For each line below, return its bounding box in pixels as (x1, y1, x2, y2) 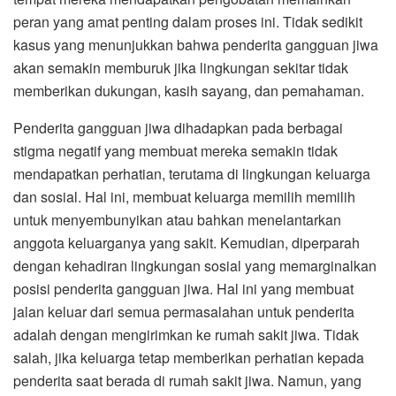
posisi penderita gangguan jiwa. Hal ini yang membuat (13, 278, 354, 299)
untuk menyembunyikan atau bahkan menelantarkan (13, 209, 341, 230)
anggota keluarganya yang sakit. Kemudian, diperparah (13, 232, 360, 253)
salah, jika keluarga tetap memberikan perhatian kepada (13, 346, 364, 368)
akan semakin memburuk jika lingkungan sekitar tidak (13, 57, 348, 78)
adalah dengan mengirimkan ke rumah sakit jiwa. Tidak (13, 324, 359, 345)
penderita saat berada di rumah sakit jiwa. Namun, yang (13, 369, 362, 391)
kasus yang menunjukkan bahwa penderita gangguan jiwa (13, 34, 378, 55)
